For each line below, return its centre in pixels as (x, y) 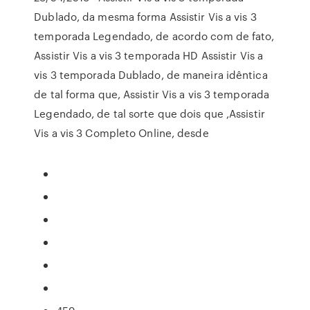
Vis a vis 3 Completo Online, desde (121, 133)
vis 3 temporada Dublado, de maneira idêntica (151, 75)
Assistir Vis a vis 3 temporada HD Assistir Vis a (149, 55)
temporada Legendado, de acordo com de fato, (154, 36)
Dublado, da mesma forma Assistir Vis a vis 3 (145, 17)
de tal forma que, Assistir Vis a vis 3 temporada (152, 94)
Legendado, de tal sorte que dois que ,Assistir (149, 113)
